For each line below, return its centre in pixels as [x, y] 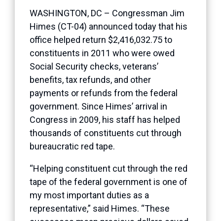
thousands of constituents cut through [106, 133]
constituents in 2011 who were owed [102, 53]
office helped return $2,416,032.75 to [101, 39]
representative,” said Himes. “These [100, 208]
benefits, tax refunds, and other [90, 79]
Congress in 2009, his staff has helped [105, 119]
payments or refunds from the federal [104, 93]
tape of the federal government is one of [109, 182]
